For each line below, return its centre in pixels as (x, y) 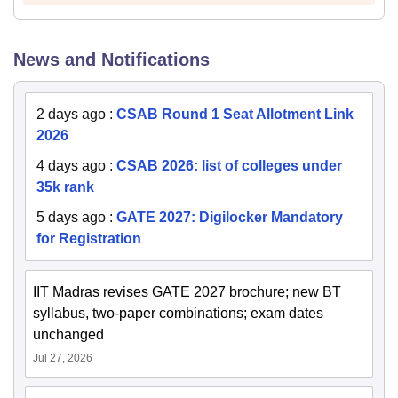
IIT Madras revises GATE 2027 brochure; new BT (187, 291)
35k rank (65, 187)
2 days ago (71, 114)
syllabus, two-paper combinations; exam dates (178, 313)
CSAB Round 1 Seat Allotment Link (235, 114)
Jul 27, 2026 (63, 358)
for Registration (89, 238)
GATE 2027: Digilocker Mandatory (230, 217)
